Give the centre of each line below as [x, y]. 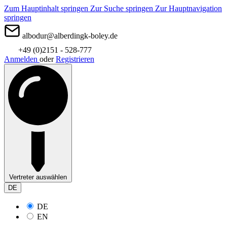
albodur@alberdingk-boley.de [70, 36]
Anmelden [22, 59]
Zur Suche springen [123, 8]
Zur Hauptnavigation [188, 8]
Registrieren [75, 59]
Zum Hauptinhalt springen [47, 8]
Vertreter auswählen [38, 177]
